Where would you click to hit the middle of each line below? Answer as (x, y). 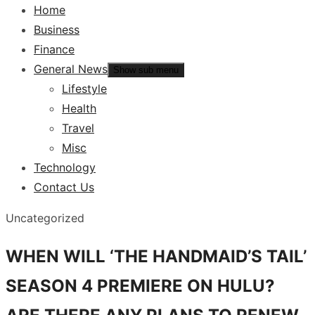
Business (57, 30)
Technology (65, 167)
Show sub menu (146, 70)
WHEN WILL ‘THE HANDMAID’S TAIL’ (156, 256)
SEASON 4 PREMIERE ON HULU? (140, 285)
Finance (54, 49)
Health (79, 108)
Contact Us (64, 187)
